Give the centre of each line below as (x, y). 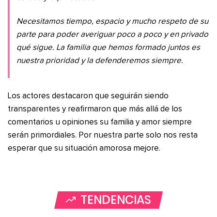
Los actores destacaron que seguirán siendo (88, 96)
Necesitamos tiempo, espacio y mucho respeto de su (112, 22)
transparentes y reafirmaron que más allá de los (95, 109)
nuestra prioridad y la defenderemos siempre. (100, 61)
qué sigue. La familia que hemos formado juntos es (108, 48)
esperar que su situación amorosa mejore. (84, 149)
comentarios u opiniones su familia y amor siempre (100, 123)
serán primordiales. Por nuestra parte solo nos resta (103, 136)
